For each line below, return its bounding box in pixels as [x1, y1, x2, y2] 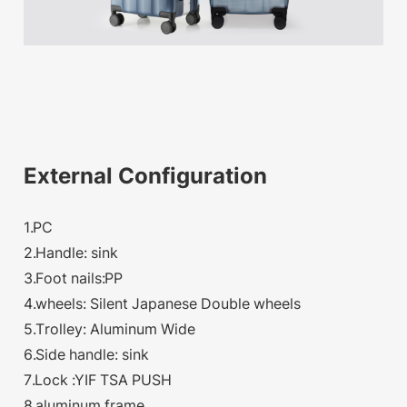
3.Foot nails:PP [24, 268, 127, 287]
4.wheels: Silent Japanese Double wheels [24, 293, 305, 313]
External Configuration [24, 162, 268, 189]
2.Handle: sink [24, 243, 123, 262]
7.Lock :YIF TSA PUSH [24, 370, 176, 389]
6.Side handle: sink [24, 344, 154, 363]
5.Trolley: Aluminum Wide [24, 319, 196, 338]
